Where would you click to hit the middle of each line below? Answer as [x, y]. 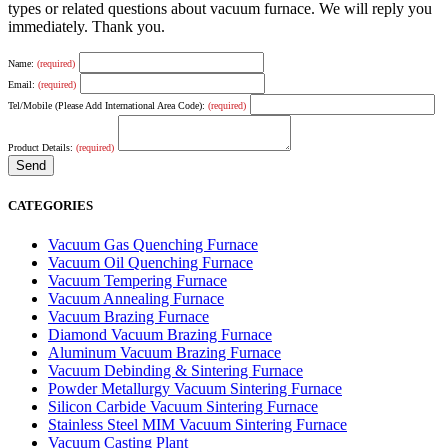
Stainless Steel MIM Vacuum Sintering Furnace [197, 425]
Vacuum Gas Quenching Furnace [153, 245]
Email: [23, 85]
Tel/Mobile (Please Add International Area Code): [108, 106]
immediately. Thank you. [86, 27]
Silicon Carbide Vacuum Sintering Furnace [183, 407]
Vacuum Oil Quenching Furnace [150, 263]
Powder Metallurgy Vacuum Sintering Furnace [195, 389]
